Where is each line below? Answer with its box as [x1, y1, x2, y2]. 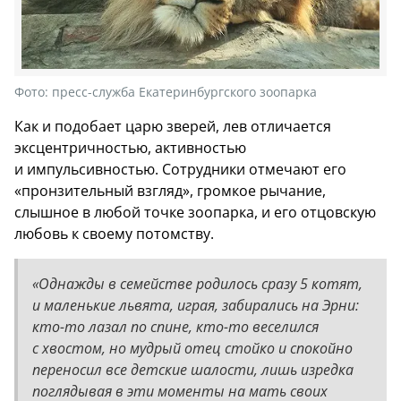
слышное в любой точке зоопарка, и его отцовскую [14, 201, 376, 222]
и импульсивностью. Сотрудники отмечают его [14, 158, 346, 179]
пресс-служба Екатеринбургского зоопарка [52, 82, 317, 100]
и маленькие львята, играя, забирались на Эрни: [32, 294, 359, 315]
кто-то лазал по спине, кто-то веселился [32, 316, 319, 337]
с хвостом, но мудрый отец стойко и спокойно [32, 337, 353, 358]
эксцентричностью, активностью [14, 137, 246, 158]
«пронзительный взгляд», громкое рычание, [14, 180, 326, 200]
